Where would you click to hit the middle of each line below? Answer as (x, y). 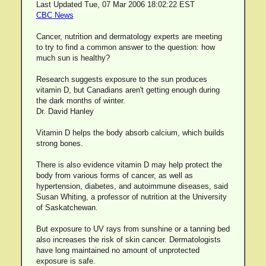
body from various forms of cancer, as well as (114, 175)
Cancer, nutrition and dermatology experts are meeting (129, 37)
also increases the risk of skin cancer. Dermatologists (128, 240)
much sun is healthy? (73, 58)
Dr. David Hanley (65, 111)
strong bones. (59, 143)
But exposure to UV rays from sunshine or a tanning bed (133, 229)
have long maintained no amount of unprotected (118, 250)
